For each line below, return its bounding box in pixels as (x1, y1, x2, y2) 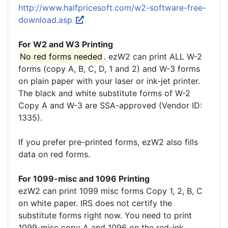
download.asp (18, 15, 75, 25)
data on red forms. (18, 149, 90, 159)
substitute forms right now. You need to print (18, 210, 192, 220)
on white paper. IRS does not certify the (18, 198, 172, 208)
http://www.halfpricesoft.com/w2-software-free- (18, 3, 206, 13)
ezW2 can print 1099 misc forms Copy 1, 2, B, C (18, 186, 203, 196)
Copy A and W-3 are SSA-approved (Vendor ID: (18, 100, 202, 110)
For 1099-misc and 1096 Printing (18, 174, 150, 184)
